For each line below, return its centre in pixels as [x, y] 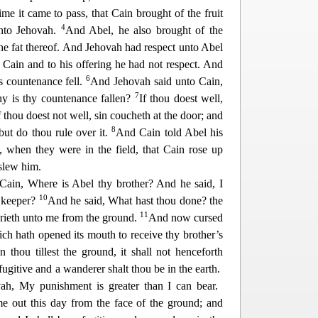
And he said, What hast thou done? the [135, 201]
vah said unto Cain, [179, 81]
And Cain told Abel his [169, 132]
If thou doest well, [181, 98]
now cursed [197, 218]
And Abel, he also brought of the [144, 30]
